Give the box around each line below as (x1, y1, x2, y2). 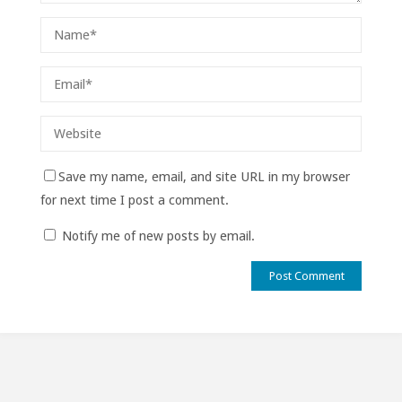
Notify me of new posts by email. (61, 228, 255, 245)
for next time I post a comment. (39, 191, 229, 208)
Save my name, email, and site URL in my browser (57, 168, 350, 185)
